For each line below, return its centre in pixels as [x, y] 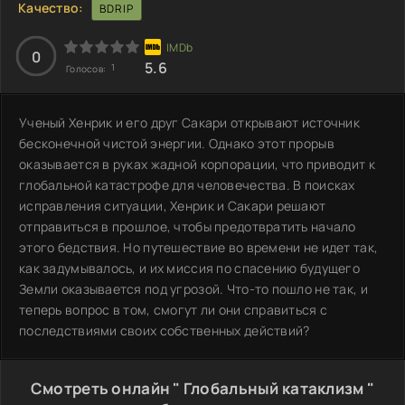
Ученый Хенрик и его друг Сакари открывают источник [189, 122]
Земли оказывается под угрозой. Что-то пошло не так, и [193, 288]
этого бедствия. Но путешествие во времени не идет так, [199, 247]
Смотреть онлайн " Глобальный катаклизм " [202, 388]
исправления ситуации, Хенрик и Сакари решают [173, 205]
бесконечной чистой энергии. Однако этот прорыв [177, 143]
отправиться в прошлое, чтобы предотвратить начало [188, 226]
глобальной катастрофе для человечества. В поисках [187, 184]
